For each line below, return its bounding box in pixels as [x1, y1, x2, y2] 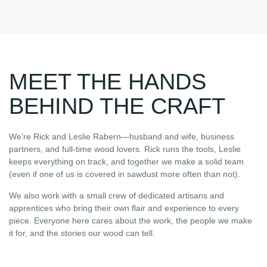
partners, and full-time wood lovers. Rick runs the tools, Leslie [9, 144, 241, 154]
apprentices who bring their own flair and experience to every [9, 203, 239, 213]
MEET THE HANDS [9, 69, 206, 95]
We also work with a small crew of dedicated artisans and [9, 190, 224, 200]
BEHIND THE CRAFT [9, 94, 225, 119]
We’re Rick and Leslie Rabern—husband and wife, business [9, 132, 234, 142]
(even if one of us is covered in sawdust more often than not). [9, 169, 240, 179]
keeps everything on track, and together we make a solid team [9, 157, 244, 167]
